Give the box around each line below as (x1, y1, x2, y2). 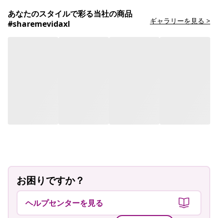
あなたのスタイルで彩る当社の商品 (8, 8, 132, 19)
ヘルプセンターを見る (25, 197, 103, 208)
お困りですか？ (17, 173, 85, 187)
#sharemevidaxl (8, 18, 70, 29)
